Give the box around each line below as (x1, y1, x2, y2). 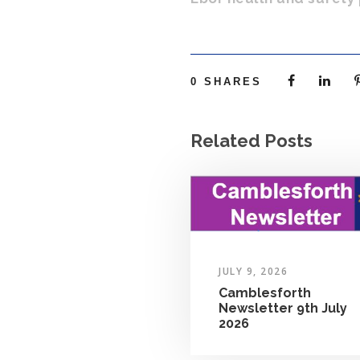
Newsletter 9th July (219, 300, 347, 316)
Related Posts (190, 130, 313, 152)
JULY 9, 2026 (219, 264, 288, 278)
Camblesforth (219, 284, 311, 301)
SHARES (204, 76, 262, 88)
